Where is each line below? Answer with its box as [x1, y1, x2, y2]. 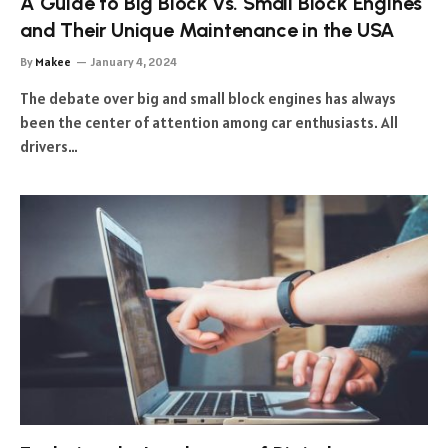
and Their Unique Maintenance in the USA [20, 18, 396, 42]
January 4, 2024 [91, 54, 177, 69]
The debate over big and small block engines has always [20, 89, 396, 108]
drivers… [20, 137, 78, 156]
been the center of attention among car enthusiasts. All [20, 113, 398, 132]
